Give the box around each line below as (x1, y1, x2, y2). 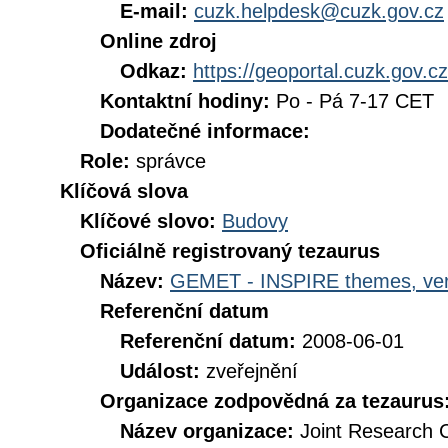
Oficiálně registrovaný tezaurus (80, 240, 380, 262)
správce (136, 150, 206, 172)
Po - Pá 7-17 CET (276, 90, 434, 112)
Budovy (222, 210, 288, 232)
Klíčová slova (60, 180, 188, 202)
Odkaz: (120, 60, 193, 82)
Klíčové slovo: (80, 210, 222, 232)
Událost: (120, 360, 206, 382)
